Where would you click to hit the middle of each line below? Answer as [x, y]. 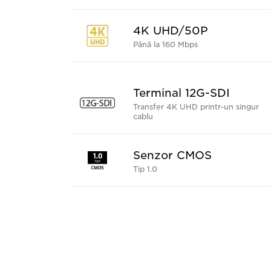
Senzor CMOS [172, 155]
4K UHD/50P [171, 31]
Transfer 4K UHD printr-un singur [196, 107]
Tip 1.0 [145, 169]
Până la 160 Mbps [165, 44]
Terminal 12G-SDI [181, 93]
